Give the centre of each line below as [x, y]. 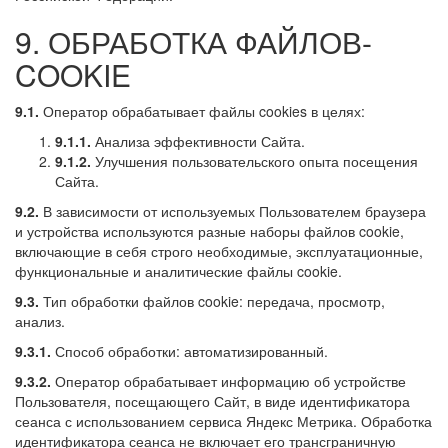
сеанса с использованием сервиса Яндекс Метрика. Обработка [223, 420]
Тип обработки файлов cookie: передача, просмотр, [212, 300]
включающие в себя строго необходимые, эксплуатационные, [219, 250]
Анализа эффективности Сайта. [198, 140]
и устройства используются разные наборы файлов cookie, [209, 230]
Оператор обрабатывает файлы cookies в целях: [202, 110]
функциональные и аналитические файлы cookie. [178, 270]
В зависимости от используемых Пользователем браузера [232, 210]
